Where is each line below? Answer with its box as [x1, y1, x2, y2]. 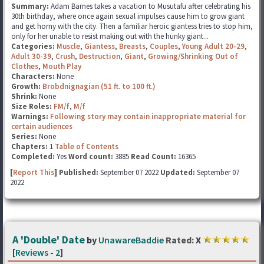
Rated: [166, 234, 194, 246]
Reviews [15, 246, 48, 258]
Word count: [68, 151, 113, 161]
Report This [13, 167, 54, 177]
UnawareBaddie [98, 234, 164, 246]
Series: [11, 131, 37, 141]
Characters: [11, 71, 57, 81]
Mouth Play [42, 61, 81, 71]
